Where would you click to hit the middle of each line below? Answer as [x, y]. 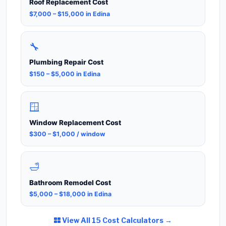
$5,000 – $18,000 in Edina [70, 194]
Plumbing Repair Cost [66, 62]
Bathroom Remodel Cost [70, 182]
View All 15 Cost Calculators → [116, 220]
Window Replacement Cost [75, 122]
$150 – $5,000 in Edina [65, 74]
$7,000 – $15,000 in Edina [70, 14]
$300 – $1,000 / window [67, 134]
